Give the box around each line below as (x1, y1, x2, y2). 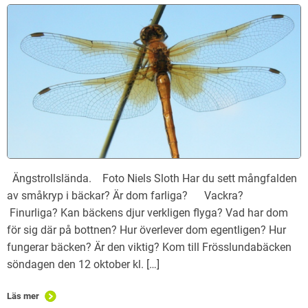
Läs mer (7, 291, 39, 302)
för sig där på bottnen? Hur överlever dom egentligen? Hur (7, 223, 286, 237)
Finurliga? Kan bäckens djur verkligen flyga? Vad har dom (7, 206, 288, 220)
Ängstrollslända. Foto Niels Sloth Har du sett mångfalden (7, 172, 297, 186)
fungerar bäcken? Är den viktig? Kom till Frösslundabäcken (7, 241, 291, 254)
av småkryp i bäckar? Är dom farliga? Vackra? (7, 189, 260, 203)
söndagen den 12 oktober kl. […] (7, 258, 159, 272)
